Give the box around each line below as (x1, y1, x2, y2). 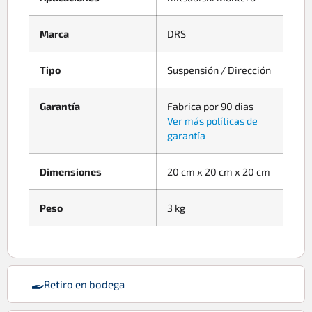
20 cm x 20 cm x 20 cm (167, 165, 270, 178)
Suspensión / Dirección (167, 63, 271, 76)
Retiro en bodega (44, 277, 125, 290)
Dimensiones (40, 165, 102, 178)
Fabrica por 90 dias (167, 100, 253, 112)
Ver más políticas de (167, 114, 258, 127)
